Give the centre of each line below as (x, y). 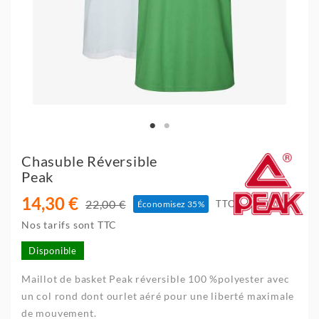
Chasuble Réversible (90, 161)
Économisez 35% (171, 204)
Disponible (53, 250)
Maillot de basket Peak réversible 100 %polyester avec (156, 278)
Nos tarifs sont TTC (69, 224)
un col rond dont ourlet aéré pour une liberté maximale (158, 296)
